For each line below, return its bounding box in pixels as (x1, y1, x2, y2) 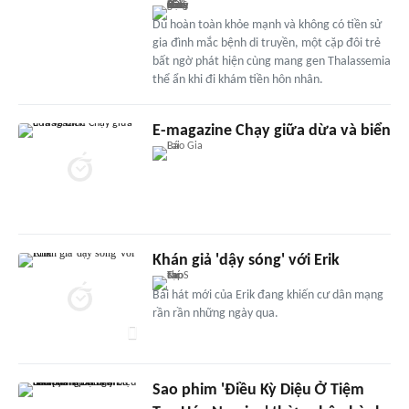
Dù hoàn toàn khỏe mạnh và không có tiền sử (152, 18, 382, 33)
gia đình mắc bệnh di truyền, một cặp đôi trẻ (152, 37, 381, 51)
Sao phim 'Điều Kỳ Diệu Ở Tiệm (152, 382, 364, 400)
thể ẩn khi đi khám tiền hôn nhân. (152, 73, 323, 88)
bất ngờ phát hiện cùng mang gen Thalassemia (152, 55, 391, 69)
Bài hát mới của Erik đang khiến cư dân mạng (152, 288, 383, 303)
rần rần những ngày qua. (152, 307, 278, 321)
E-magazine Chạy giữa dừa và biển (152, 122, 391, 141)
